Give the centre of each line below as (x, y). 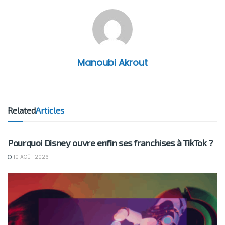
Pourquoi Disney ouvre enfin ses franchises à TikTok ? (110, 142)
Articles (50, 110)
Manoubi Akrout (113, 62)
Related (22, 110)
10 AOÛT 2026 (30, 157)
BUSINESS (31, 122)
